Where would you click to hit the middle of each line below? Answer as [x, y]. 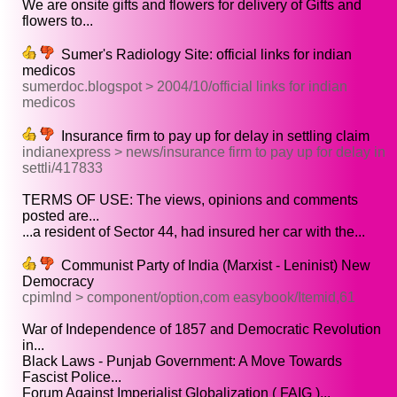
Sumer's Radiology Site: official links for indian [203, 55]
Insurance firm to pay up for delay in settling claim [212, 136]
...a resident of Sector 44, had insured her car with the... [194, 232]
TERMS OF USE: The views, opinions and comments [190, 200]
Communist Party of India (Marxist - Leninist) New [212, 266]
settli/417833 [62, 168]
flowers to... [58, 21]
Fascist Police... [72, 378]
